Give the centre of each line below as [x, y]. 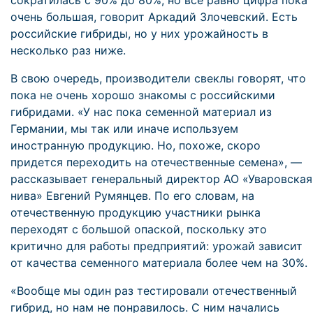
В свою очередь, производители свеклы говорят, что [158, 78]
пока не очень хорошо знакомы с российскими [143, 95]
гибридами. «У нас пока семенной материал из [141, 112]
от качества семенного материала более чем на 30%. [159, 263]
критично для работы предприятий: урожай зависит [156, 246]
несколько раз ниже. [68, 50]
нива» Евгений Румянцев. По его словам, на [132, 196]
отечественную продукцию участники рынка [136, 212]
